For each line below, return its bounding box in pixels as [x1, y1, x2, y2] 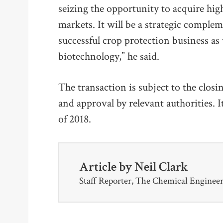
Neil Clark [134, 158, 188, 176]
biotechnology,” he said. [58, 49, 159, 64]
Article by [79, 158, 134, 176]
